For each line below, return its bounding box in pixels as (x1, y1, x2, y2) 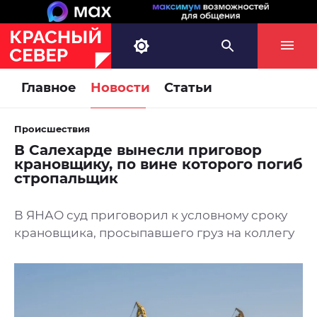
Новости (91, 80, 150, 96)
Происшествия (14, 123, 90, 135)
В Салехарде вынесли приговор (14, 142, 262, 159)
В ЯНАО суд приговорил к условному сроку (14, 208, 287, 223)
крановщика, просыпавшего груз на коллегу (14, 226, 294, 241)
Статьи (164, 80, 212, 96)
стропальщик (14, 170, 118, 188)
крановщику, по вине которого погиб (14, 156, 302, 173)
